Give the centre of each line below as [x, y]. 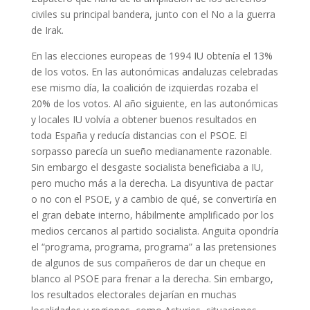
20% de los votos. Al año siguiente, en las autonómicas [154, 103]
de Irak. [47, 30]
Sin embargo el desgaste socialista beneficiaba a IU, [147, 167]
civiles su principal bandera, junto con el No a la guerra [153, 14]
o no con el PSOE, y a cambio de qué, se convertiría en [154, 199]
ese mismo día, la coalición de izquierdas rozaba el [144, 88]
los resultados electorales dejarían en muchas [134, 294]
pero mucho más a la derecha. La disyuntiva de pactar [152, 183]
